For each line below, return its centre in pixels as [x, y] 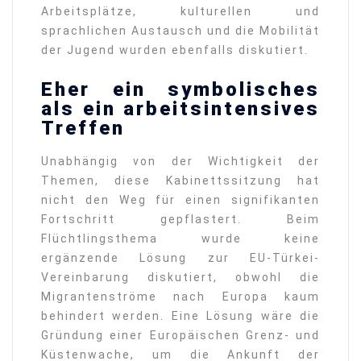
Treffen [83, 129]
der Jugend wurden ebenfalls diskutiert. [175, 50]
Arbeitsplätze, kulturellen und [180, 11]
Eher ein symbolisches [180, 90]
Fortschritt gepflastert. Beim [180, 219]
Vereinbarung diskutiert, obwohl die [180, 277]
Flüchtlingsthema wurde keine [180, 238]
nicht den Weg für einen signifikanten [180, 199]
